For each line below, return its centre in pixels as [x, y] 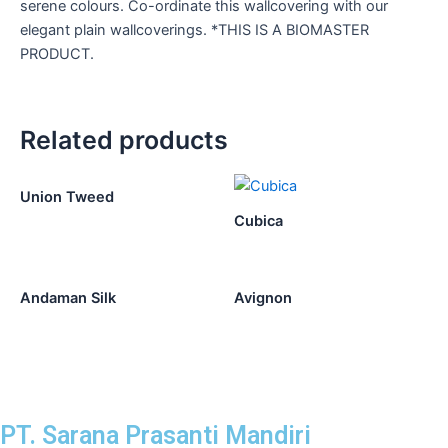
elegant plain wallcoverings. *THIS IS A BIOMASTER [194, 29]
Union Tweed [67, 197]
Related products [124, 140]
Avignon [263, 297]
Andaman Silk [68, 297]
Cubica [258, 221]
